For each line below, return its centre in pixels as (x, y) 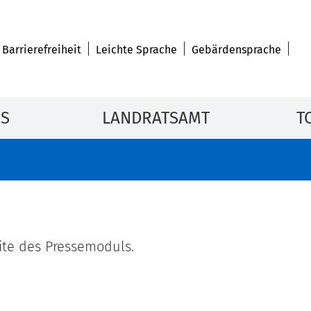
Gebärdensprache (236, 49)
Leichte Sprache (136, 49)
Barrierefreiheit (41, 49)
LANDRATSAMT (155, 118)
